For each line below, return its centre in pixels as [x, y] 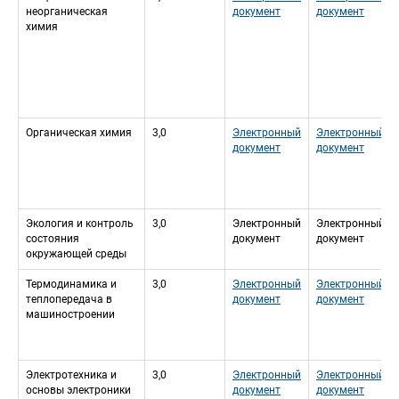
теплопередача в [69, 300]
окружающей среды [76, 254]
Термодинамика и [71, 285]
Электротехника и [71, 375]
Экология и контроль [80, 224]
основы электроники [78, 391]
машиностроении [70, 315]
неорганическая [67, 12]
